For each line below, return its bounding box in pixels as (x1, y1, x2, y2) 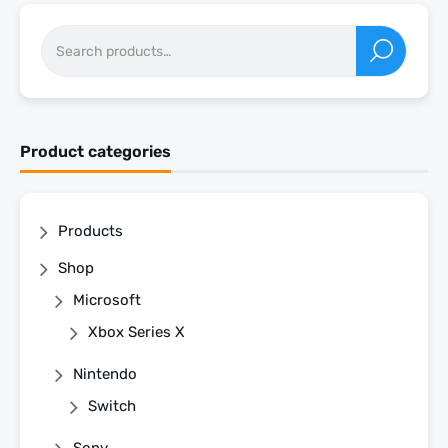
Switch (88, 396, 136, 415)
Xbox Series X (88, 322, 185, 341)
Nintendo (73, 364, 137, 383)
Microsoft (73, 290, 141, 309)
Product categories (20, 141, 171, 161)
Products (58, 221, 123, 240)
